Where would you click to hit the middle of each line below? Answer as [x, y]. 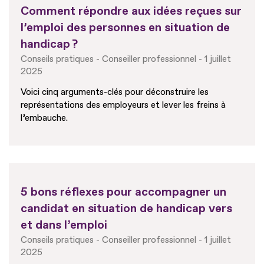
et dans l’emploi [64, 225]
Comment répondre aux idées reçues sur [131, 11]
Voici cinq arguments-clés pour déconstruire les [115, 93]
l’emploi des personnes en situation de [125, 28]
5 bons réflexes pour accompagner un [123, 192]
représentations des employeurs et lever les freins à [123, 105]
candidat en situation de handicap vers [126, 209]
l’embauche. [44, 118]
